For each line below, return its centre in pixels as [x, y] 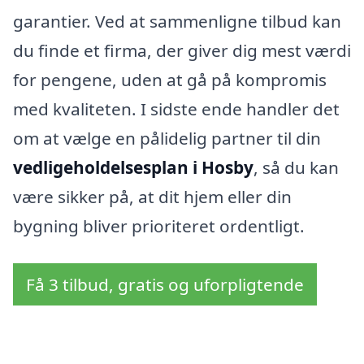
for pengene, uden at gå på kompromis [170, 80]
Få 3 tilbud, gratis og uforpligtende [165, 284]
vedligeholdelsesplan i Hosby [133, 168]
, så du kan [296, 168]
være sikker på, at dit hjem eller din [152, 197]
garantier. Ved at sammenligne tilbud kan [177, 22]
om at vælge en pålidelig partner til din [167, 139]
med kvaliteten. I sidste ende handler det [176, 109]
